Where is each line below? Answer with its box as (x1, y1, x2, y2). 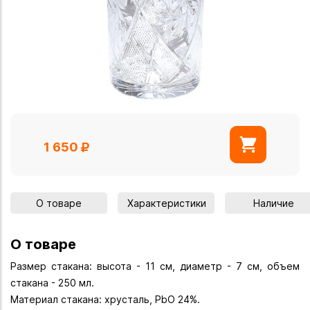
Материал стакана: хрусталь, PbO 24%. (10, 293, 200, 306)
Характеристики (127, 197, 206, 210)
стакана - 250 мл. (10, 277, 94, 289)
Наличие (253, 197, 294, 210)
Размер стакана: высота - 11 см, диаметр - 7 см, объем (10, 260, 300, 273)
